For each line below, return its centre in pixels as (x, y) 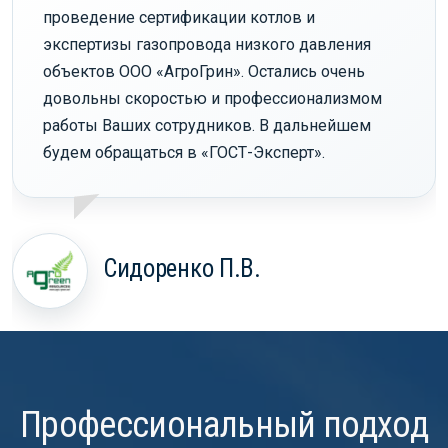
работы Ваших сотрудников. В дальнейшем (207, 126)
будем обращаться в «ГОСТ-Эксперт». (184, 153)
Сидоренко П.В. (182, 269)
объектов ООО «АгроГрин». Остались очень (204, 72)
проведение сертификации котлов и (179, 18)
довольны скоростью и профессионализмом (212, 99)
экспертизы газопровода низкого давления (207, 45)
